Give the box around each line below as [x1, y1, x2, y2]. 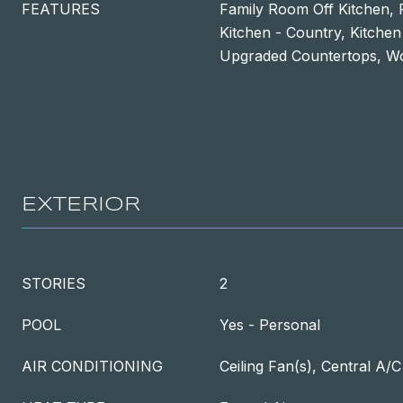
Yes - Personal [219, 316, 320, 334]
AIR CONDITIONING [22, 357, 163, 375]
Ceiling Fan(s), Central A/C [219, 357, 401, 375]
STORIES [22, 274, 85, 292]
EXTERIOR [22, 195, 140, 215]
